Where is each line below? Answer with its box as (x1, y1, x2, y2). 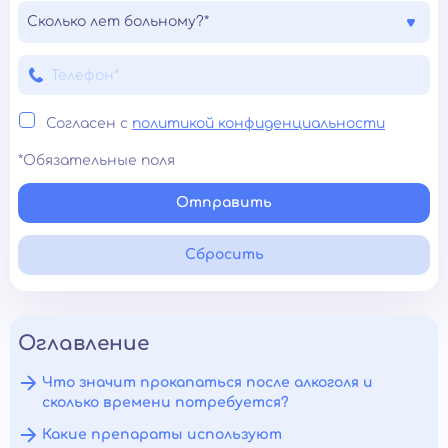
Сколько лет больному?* (27, 14, 209, 30)
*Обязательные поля (18, 153, 175, 169)
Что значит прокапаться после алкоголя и (42, 375, 373, 391)
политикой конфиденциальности (132, 116, 385, 132)
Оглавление (18, 332, 149, 356)
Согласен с (46, 116, 132, 132)
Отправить (176, 195, 272, 211)
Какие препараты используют (42, 427, 282, 443)
